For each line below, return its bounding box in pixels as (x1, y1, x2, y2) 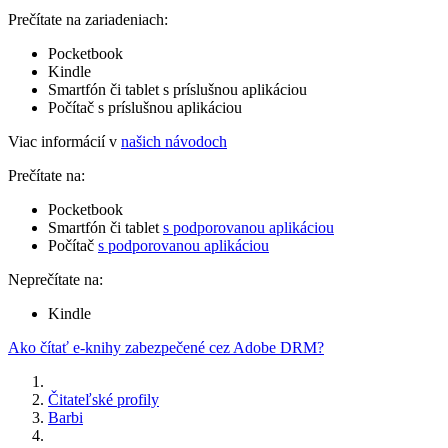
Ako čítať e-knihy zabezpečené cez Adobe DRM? (8, 338, 324, 356)
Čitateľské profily (48, 390, 159, 408)
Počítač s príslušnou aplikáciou (48, 98, 242, 116)
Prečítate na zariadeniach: (8, 10, 168, 28)
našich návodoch (121, 132, 227, 150)
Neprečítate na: (8, 270, 103, 288)
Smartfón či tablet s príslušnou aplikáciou (48, 80, 307, 98)
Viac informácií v (8, 132, 121, 150)
